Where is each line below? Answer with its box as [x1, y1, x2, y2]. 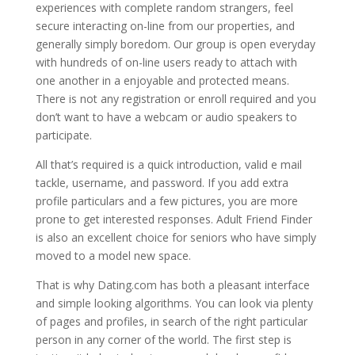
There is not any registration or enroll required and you [35, 91, 316, 106]
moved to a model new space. [35, 248, 191, 263]
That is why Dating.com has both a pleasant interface [35, 277, 310, 292]
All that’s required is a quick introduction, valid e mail [35, 157, 302, 172]
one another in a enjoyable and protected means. [35, 73, 289, 88]
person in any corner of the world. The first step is [35, 332, 292, 347]
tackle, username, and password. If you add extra [35, 175, 288, 190]
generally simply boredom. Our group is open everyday [35, 36, 315, 52]
